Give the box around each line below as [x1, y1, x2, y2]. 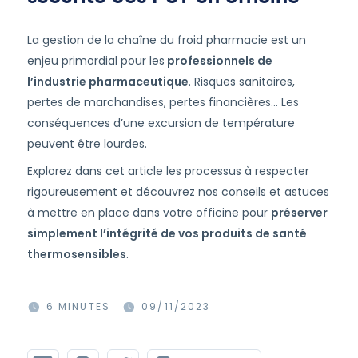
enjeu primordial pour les [26, 53, 165, 69]
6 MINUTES [46, 300, 111, 313]
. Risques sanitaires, [188, 74, 295, 89]
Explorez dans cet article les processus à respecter [26, 163, 309, 179]
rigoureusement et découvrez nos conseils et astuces [26, 184, 329, 200]
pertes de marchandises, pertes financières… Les [26, 94, 299, 110]
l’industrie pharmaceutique [26, 74, 189, 89]
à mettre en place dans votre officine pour [26, 205, 271, 221]
